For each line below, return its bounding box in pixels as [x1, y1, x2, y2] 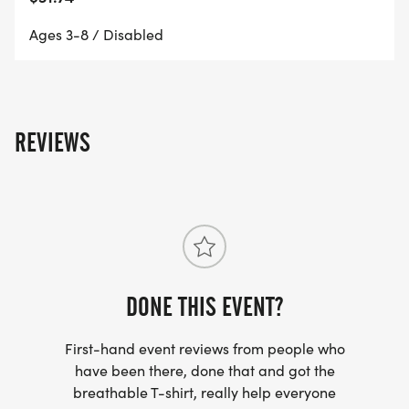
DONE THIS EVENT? [126, 291, 283, 323]
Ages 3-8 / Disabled [29, 25, 163, 45]
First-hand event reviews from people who [64, 339, 345, 359]
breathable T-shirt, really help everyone [73, 383, 336, 403]
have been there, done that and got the [74, 361, 335, 381]
